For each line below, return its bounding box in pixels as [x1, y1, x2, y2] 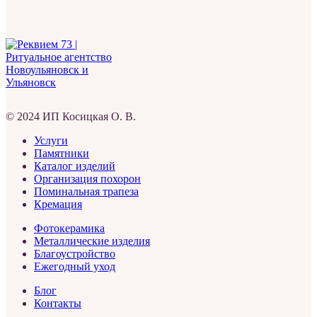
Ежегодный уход [34, 260, 115, 272]
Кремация [34, 197, 82, 210]
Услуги [34, 134, 68, 146]
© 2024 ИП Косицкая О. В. [6, 110, 136, 122]
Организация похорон [34, 172, 141, 185]
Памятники [34, 146, 89, 159]
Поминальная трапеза [34, 185, 139, 197]
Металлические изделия [34, 234, 150, 247]
